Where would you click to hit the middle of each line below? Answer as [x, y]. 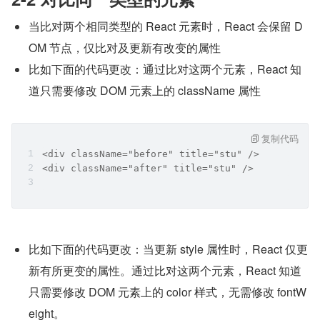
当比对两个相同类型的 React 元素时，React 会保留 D [166, 26]
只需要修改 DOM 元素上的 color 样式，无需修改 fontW [167, 292]
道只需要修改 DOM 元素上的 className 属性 [145, 90]
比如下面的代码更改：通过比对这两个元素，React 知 [165, 69]
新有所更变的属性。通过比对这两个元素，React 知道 [165, 270]
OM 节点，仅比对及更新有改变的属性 [125, 47]
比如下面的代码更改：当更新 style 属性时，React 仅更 [168, 249]
